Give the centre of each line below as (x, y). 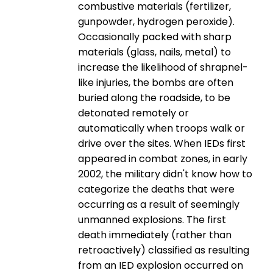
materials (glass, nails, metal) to (154, 52)
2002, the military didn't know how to (165, 174)
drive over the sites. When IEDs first (162, 143)
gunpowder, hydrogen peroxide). (156, 21)
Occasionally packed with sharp (155, 37)
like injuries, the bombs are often (156, 82)
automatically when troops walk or (161, 128)
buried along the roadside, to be (154, 97)
